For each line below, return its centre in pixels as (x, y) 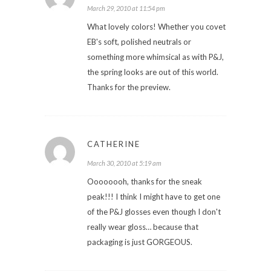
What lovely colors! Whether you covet (156, 26)
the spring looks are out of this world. (153, 72)
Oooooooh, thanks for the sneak (145, 181)
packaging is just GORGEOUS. (140, 242)
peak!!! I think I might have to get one (154, 196)
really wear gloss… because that (143, 227)
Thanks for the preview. (129, 87)
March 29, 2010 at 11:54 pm (126, 8)
